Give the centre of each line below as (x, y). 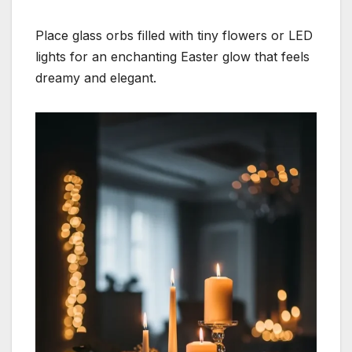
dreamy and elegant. (96, 78)
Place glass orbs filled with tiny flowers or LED (174, 36)
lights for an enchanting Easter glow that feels (172, 57)
